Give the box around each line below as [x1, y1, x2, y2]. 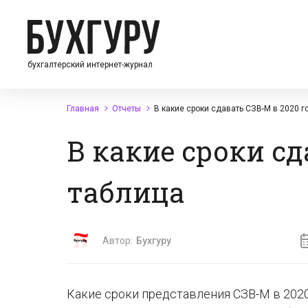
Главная [67, 104, 99, 113]
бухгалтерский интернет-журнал [27, 59, 153, 69]
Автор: [102, 235, 133, 246]
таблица [67, 174, 185, 210]
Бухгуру [136, 235, 171, 246]
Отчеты [112, 104, 141, 113]
